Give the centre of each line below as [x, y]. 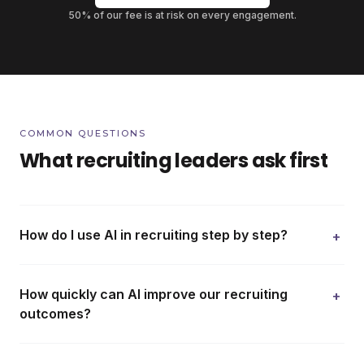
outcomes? [55, 314]
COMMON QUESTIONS [83, 133]
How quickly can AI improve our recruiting [154, 294]
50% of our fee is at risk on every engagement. [182, 15]
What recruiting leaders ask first [174, 160]
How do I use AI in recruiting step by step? [154, 235]
